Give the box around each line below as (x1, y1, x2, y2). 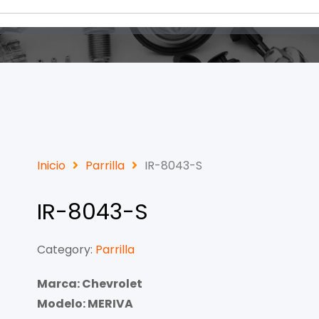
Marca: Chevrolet (37, 276, 142, 292)
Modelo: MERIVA (37, 296, 133, 312)
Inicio (37, 157, 66, 174)
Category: (37, 241, 93, 258)
